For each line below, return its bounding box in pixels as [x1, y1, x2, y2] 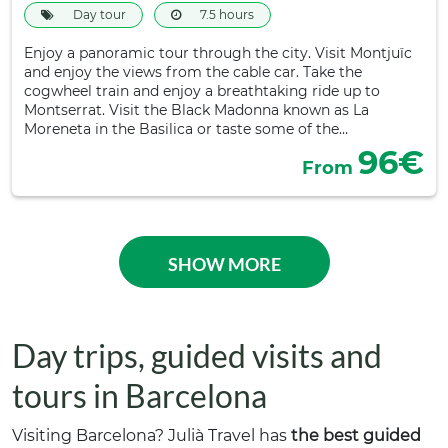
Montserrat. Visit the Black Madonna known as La [24, 101, 369, 119]
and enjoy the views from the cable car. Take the [24, 63, 362, 81]
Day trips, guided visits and [12, 336, 382, 375]
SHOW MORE [167, 253, 281, 275]
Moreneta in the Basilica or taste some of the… [24, 120, 348, 138]
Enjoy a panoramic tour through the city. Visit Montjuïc [24, 44, 412, 62]
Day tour [70, 7, 126, 22]
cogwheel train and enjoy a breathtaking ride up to [24, 82, 380, 100]
